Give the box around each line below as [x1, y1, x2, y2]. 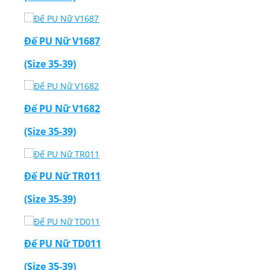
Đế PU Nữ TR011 [24, 169, 101, 183]
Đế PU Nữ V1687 [24, 34, 100, 48]
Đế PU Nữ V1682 [24, 101, 100, 115]
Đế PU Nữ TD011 [24, 237, 101, 250]
